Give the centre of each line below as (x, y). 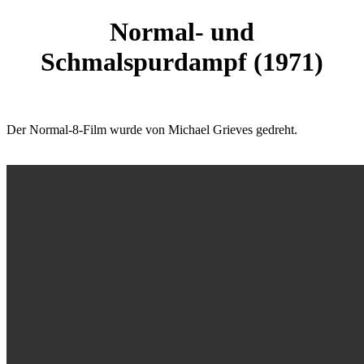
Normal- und (182, 32)
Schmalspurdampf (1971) (182, 62)
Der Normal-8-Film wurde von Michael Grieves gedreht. (152, 129)
